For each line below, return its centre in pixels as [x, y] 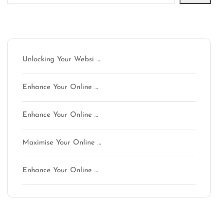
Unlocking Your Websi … [61, 60]
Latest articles [61, 25]
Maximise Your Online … [62, 143]
